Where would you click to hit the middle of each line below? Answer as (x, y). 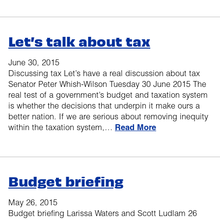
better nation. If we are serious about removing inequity (108, 116)
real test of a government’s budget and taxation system (108, 95)
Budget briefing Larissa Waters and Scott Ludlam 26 (103, 213)
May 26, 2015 (33, 202)
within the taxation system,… (62, 127)
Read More (136, 127)
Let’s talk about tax (79, 41)
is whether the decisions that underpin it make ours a (104, 105)
